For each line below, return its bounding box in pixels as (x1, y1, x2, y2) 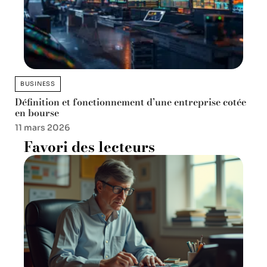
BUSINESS (20, 80, 55, 88)
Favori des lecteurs (24, 136, 155, 159)
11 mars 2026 (15, 122, 70, 133)
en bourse (15, 105, 59, 120)
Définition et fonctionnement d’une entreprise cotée (15, 95, 246, 110)
